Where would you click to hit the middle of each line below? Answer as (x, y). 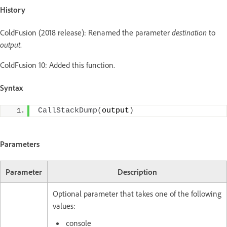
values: (64, 206)
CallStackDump (68, 110)
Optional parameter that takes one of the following (137, 194)
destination (190, 33)
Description (137, 172)
